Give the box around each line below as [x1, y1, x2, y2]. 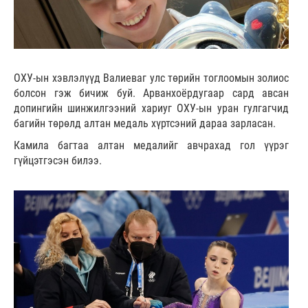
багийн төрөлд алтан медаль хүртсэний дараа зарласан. [14, 116, 276, 130]
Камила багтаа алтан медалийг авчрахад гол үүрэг [14, 138, 289, 152]
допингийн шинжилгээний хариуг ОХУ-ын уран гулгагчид [14, 101, 289, 115]
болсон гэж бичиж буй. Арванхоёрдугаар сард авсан [14, 86, 289, 100]
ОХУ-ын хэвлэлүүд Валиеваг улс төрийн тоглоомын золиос [14, 71, 289, 85]
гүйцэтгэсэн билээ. [14, 153, 102, 167]
